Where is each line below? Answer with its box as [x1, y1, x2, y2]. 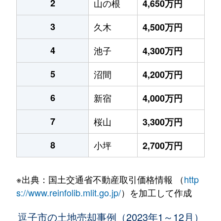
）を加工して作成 [120, 186, 192, 199]
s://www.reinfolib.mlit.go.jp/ [16, 186, 121, 199]
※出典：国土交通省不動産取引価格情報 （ [16, 173, 184, 185]
